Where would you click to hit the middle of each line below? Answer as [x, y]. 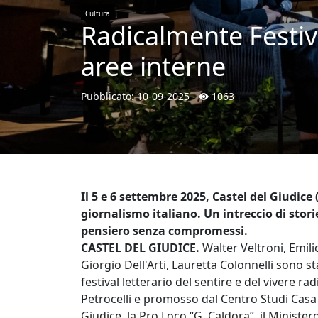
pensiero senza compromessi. [164, 231]
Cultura [98, 13]
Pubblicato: [109, 96]
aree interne [153, 66]
